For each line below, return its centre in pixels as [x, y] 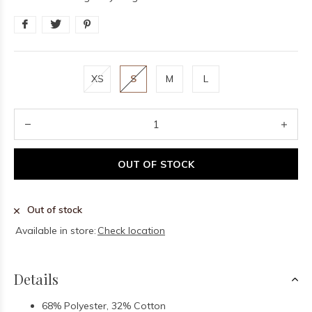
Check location [131, 231]
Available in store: [56, 231]
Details [36, 279]
